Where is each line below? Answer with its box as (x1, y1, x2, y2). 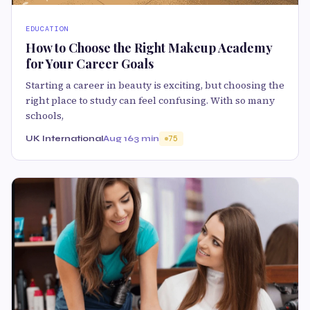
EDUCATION (26, 24, 69, 34)
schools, (26, 109, 64, 123)
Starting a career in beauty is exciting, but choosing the (26, 78, 284, 93)
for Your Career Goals (26, 55, 154, 73)
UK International (26, 134, 103, 144)
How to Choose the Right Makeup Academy (26, 39, 272, 57)
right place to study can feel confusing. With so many (26, 93, 275, 108)
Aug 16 (103, 134, 134, 144)
